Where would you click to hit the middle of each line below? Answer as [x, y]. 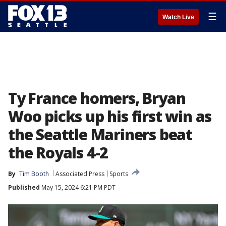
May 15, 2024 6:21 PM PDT [78, 187]
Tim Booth [34, 174]
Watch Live [178, 17]
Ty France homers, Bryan [97, 98]
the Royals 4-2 [58, 153]
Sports [119, 174]
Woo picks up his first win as [110, 116]
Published [24, 187]
